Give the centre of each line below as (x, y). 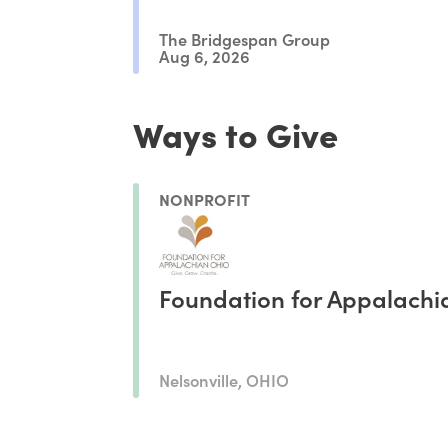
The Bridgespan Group (245, 38)
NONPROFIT (205, 198)
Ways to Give (236, 133)
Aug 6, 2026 (205, 56)
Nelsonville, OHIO (224, 379)
